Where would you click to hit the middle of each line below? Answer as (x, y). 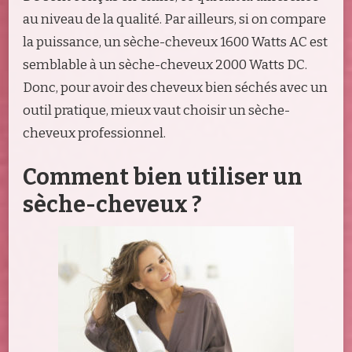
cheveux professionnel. (94, 134)
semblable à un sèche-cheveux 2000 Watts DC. (165, 65)
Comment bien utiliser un (163, 178)
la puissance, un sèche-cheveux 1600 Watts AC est (175, 42)
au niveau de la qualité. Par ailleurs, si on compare (174, 20)
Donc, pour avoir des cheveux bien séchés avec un (175, 88)
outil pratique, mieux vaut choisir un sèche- (156, 111)
